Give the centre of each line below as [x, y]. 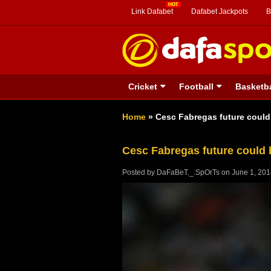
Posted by [139, 173]
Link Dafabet [152, 11]
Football [196, 87]
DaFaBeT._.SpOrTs [188, 173]
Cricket [143, 87]
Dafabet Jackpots [220, 11]
